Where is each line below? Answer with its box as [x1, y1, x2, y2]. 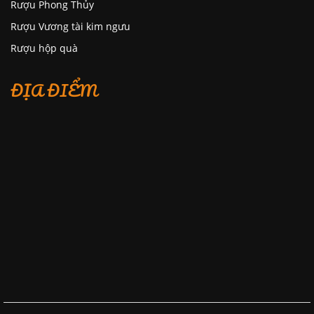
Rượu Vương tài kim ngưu [11, 20, 130, 34]
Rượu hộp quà [11, 41, 78, 55]
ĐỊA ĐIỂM [11, 76, 97, 104]
